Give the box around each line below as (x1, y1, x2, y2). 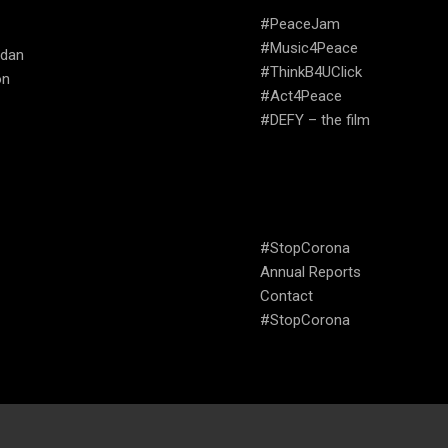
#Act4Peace (260, 87, 343, 106)
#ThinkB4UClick (260, 63, 363, 82)
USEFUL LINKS (260, 195, 418, 221)
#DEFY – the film (260, 111, 371, 130)
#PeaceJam (260, 15, 341, 34)
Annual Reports (260, 263, 362, 282)
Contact (260, 287, 314, 306)
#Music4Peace (260, 39, 359, 58)
